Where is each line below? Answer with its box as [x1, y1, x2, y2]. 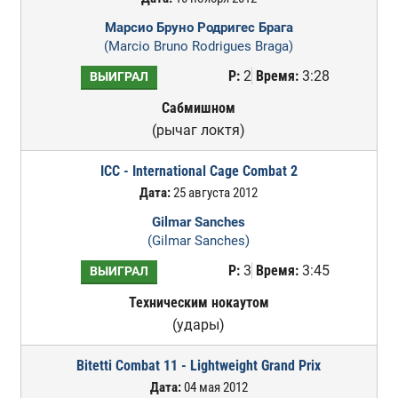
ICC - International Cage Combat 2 [99, 163, 298, 179]
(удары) [172, 316, 226, 333]
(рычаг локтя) [152, 122, 246, 139]
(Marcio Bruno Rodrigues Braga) [104, 38, 294, 54]
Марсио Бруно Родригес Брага [104, 20, 293, 36]
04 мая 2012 [180, 379, 248, 395]
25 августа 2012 [171, 185, 259, 201]
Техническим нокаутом [128, 294, 269, 311]
